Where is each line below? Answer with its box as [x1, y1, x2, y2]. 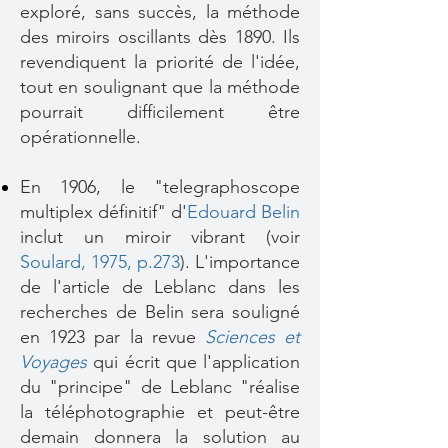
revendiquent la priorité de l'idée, [20, 51, 300, 73]
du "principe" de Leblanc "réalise [20, 376, 300, 398]
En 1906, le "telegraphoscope [20, 176, 300, 198]
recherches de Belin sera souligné [20, 301, 300, 323]
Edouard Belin [187, 201, 300, 223]
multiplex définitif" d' [20, 201, 187, 223]
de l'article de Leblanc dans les [20, 276, 300, 298]
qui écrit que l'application [93, 351, 300, 373]
